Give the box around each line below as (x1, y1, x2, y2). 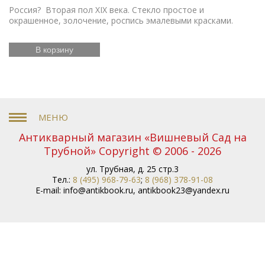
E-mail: (35, 184, 63, 196)
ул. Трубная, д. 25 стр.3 (86, 163, 179, 174)
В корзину (35, 44, 73, 54)
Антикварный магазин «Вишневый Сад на (18, 130, 247, 144)
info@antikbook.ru (63, 184, 133, 196)
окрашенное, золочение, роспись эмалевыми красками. (9, 14, 233, 26)
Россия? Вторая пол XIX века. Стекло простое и (9, 4, 204, 15)
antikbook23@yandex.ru (138, 184, 230, 196)
